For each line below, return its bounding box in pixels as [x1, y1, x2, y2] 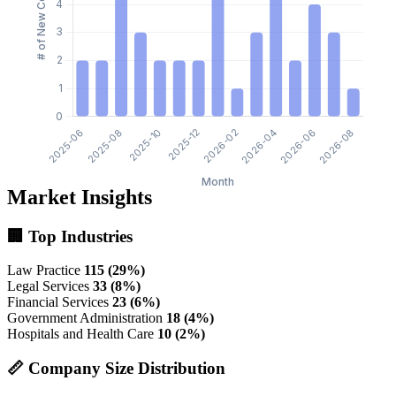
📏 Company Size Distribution [7, 359, 225, 378]
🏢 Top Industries [7, 226, 133, 246]
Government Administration [7, 310, 163, 326]
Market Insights [7, 185, 152, 209]
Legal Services [7, 278, 89, 294]
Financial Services [7, 294, 109, 310]
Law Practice [7, 263, 80, 278]
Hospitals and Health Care [7, 326, 154, 342]
